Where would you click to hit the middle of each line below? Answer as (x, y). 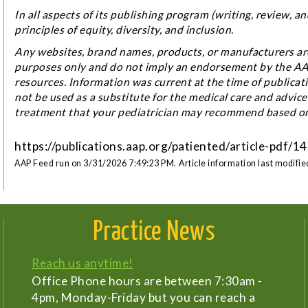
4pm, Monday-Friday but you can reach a (143, 297)
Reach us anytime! (82, 263)
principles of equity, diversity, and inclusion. (124, 29)
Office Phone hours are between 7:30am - (147, 280)
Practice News (154, 232)
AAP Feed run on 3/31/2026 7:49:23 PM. (96, 163)
